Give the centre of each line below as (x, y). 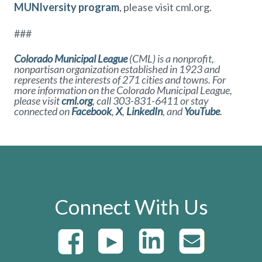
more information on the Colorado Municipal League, (123, 90)
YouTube (202, 111)
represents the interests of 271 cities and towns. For (120, 80)
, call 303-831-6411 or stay (151, 101)
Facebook (92, 111)
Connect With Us (131, 206)
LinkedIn (144, 111)
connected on (43, 111)
